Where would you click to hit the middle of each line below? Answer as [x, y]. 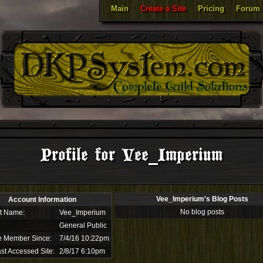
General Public [83, 225]
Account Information [42, 200]
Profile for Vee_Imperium [131, 155]
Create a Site [163, 9]
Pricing [211, 9]
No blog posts [202, 212]
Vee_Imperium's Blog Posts [202, 199]
